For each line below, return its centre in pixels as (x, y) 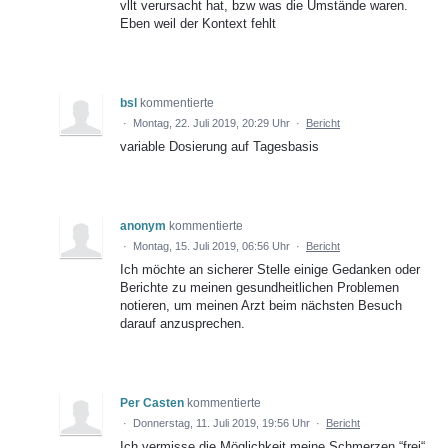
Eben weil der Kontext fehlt (198, 24)
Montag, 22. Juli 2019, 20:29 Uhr (211, 123)
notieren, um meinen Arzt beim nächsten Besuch (261, 306)
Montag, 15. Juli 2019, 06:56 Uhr (211, 246)
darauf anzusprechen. (182, 324)
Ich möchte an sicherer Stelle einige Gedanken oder (270, 270)
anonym (143, 226)
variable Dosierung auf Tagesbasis (219, 147)
